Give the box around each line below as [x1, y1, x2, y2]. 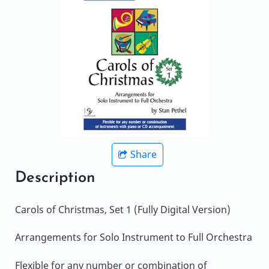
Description [15, 171, 95, 186]
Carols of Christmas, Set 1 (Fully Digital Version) [15, 203, 231, 217]
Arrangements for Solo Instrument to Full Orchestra [15, 231, 252, 244]
